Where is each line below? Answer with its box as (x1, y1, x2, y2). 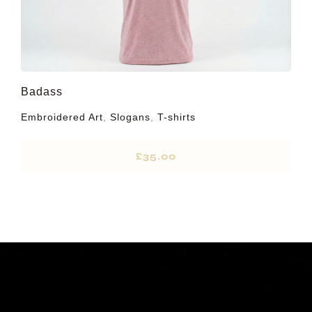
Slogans (109, 111, 150, 123)
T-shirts (157, 111, 196, 123)
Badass (20, 86, 63, 98)
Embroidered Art (20, 111, 103, 123)
